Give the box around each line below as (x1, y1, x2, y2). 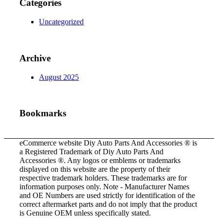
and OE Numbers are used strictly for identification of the (19, 191, 196, 200)
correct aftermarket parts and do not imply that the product (19, 200, 198, 208)
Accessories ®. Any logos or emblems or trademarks (19, 156, 181, 164)
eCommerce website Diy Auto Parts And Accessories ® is (19, 138, 198, 147)
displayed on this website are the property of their (19, 164, 171, 173)
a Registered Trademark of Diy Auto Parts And (19, 147, 164, 156)
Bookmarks (19, 108, 67, 119)
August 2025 (39, 73, 79, 81)
